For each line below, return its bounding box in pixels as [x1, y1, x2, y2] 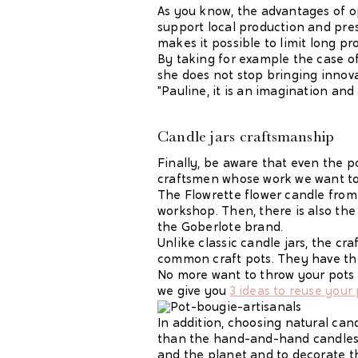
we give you [157, 285, 230, 298]
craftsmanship [239, 126, 335, 145]
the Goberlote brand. [157, 221, 284, 234]
